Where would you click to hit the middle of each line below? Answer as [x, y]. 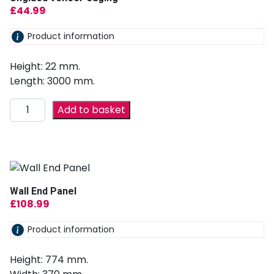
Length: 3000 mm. [52, 81]
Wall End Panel [43, 191]
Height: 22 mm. [45, 67]
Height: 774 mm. [49, 259]
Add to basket [92, 110]
